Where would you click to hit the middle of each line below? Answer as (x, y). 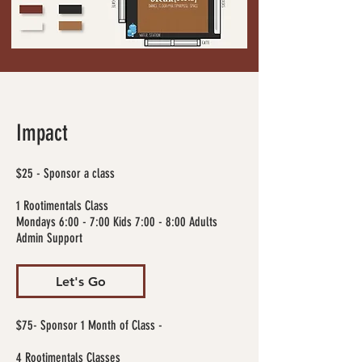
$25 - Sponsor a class (65, 173)
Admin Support (51, 238)
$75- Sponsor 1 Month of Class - (89, 325)
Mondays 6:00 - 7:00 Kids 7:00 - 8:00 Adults (118, 222)
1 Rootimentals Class (64, 206)
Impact (45, 133)
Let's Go (81, 281)
